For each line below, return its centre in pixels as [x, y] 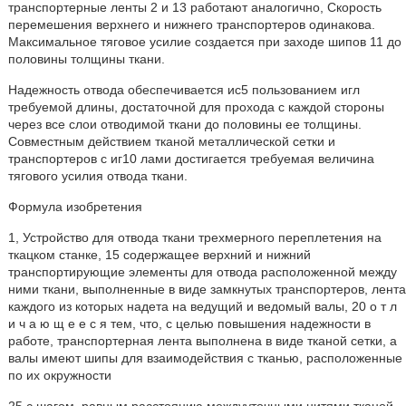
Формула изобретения [75, 207]
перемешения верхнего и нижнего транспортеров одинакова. [191, 24]
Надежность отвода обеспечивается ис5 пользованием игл [184, 90]
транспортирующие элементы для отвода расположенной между [202, 272]
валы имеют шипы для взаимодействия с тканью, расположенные [205, 358]
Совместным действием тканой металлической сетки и [171, 141]
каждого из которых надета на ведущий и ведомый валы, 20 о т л [202, 306]
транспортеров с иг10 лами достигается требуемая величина [191, 159]
